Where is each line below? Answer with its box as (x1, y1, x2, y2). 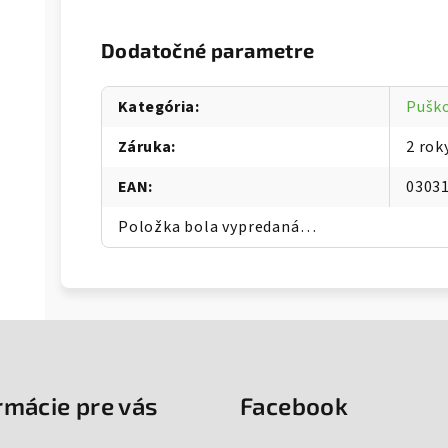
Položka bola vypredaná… (118, 216, 317, 239)
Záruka (118, 136, 172, 159)
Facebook (240, 391, 349, 421)
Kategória (118, 96, 195, 119)
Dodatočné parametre (101, 38, 315, 63)
